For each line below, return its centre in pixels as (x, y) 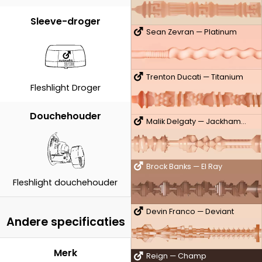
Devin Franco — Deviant (190, 211)
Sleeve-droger (65, 22)
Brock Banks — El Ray (184, 166)
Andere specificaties (65, 222)
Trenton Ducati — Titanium (194, 77)
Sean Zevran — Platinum (191, 32)
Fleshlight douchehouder (65, 183)
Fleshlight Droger (65, 87)
